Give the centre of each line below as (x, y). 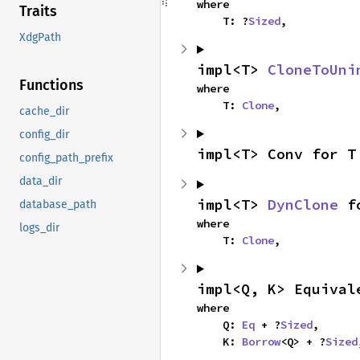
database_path (58, 205)
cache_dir (44, 112)
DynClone (303, 205)
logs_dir (39, 228)
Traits (38, 12)
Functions (51, 86)
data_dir (41, 182)
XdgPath (40, 38)
